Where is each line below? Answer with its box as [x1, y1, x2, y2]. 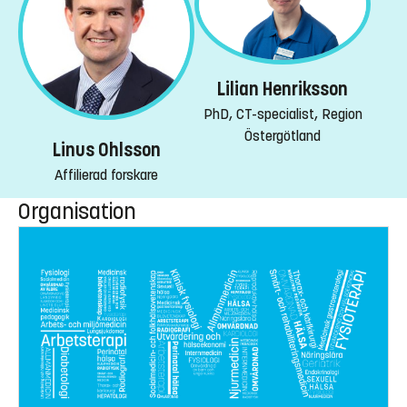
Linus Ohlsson [52, 139, 161, 163]
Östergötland [244, 126, 321, 144]
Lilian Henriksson [217, 77, 348, 101]
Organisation [18, 197, 136, 225]
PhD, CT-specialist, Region [203, 104, 362, 123]
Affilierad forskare [55, 166, 158, 184]
